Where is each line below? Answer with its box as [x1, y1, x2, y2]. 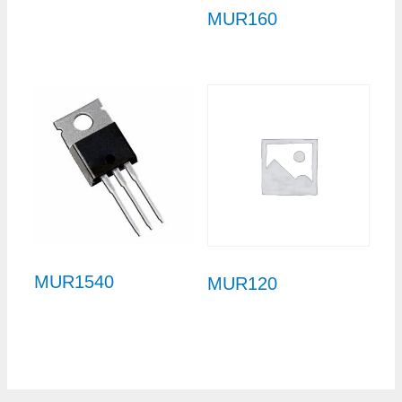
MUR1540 [34, 271, 114, 292]
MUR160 [207, 9, 278, 30]
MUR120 [207, 273, 278, 293]
